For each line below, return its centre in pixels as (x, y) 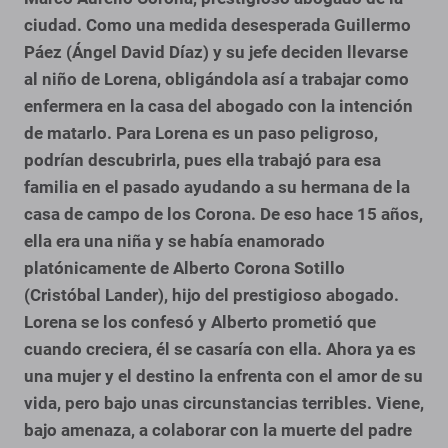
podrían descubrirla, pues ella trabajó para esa (202, 160)
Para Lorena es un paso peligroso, (247, 133)
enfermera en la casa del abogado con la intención (218, 106)
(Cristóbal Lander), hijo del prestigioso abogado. (211, 295)
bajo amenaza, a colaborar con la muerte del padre (218, 430)
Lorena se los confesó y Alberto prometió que (200, 322)
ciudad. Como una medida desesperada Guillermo (217, 25)
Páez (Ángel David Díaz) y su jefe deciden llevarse (216, 52)
